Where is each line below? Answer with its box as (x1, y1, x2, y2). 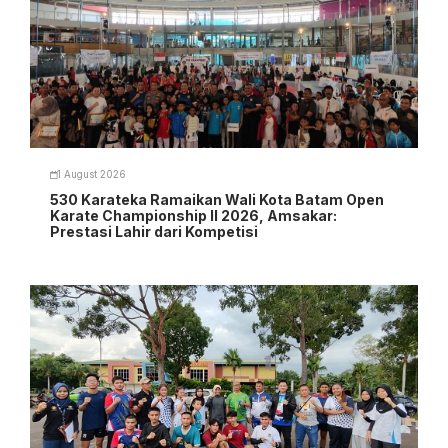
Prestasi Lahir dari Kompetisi (50, 222, 258, 240)
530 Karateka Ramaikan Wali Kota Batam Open (50, 190, 384, 208)
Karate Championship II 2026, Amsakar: (50, 206, 337, 224)
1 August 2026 (57, 169, 126, 181)
